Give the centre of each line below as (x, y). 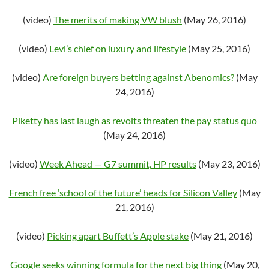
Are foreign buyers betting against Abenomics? (138, 77)
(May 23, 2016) (228, 164)
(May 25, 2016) (218, 48)
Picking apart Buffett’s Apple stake (118, 236)
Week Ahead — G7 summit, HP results (118, 164)
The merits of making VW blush (118, 20)
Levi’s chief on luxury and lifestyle (118, 48)
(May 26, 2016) (214, 20)
